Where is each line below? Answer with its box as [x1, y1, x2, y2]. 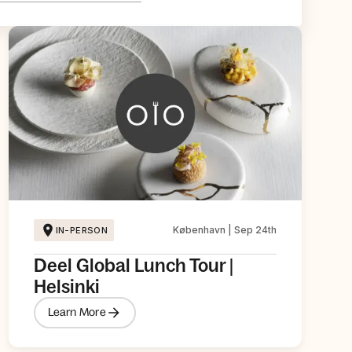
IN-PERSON [55, 224, 108, 236]
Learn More [47, 306, 106, 319]
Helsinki [33, 275, 100, 297]
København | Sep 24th [172, 223, 277, 236]
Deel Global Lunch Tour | [33, 254, 233, 276]
